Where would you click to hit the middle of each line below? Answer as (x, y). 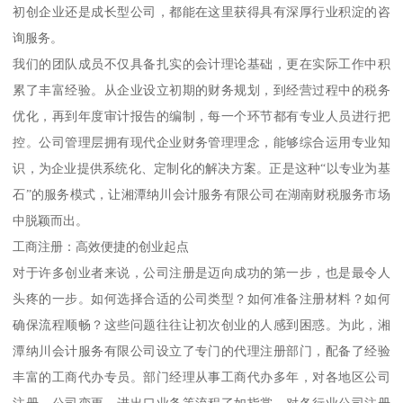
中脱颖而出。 (51, 220)
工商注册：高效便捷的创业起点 (101, 246)
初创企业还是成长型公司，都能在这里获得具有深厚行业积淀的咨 (201, 11)
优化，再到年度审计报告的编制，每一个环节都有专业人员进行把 (201, 116)
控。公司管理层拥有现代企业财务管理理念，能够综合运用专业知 (201, 142)
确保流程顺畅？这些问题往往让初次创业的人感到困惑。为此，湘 (201, 324)
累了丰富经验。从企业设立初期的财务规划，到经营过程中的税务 (201, 90)
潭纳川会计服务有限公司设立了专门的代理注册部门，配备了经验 (201, 350)
